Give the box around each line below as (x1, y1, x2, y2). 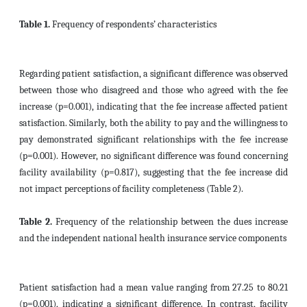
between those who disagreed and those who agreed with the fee (19, 84, 288, 96)
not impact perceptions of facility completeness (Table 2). (19, 183, 243, 195)
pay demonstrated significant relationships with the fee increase (19, 134, 288, 145)
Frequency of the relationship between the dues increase (52, 216, 288, 228)
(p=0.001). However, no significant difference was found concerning (19, 150, 288, 162)
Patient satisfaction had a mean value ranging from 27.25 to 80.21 (19, 282, 288, 293)
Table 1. (19, 19, 50, 30)
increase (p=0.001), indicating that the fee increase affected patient (19, 101, 288, 112)
